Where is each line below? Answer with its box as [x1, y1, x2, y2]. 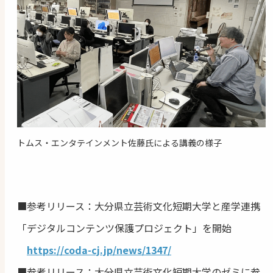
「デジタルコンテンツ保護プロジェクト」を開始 [17, 221, 232, 235]
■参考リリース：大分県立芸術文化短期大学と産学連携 [17, 199, 260, 213]
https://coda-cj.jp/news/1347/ [27, 243, 171, 257]
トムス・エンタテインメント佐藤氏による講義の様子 [17, 136, 222, 149]
